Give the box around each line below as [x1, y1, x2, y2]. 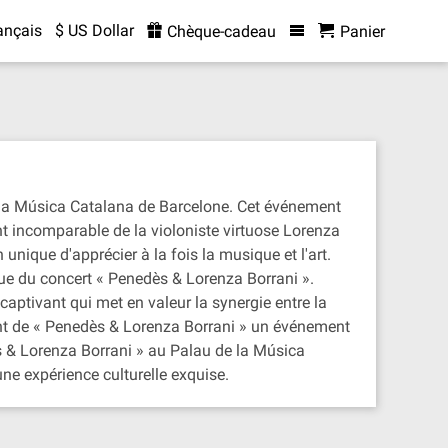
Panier [339, 22, 385, 41]
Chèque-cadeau [162, 22, 276, 41]
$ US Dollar [54, 21, 134, 40]
